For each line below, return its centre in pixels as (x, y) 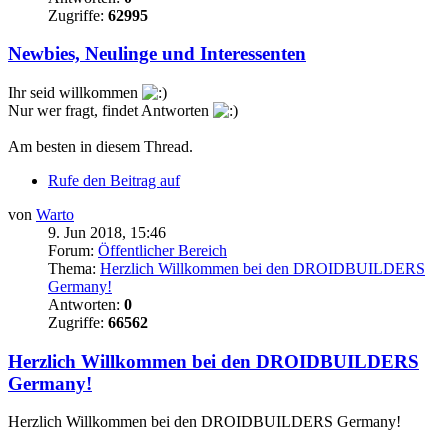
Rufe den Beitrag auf (114, 180)
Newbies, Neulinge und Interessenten (157, 54)
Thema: (74, 268)
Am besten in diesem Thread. (100, 146)
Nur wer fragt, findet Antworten (110, 110)
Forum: (73, 250)
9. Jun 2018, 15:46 (107, 232)
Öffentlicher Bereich (162, 250)
